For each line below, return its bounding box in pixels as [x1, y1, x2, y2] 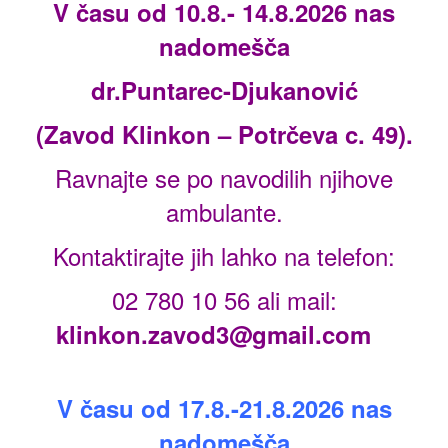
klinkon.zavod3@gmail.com [56, 317, 371, 352]
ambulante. [165, 194, 283, 230]
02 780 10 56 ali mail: [111, 282, 337, 318]
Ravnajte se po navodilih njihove [55, 160, 393, 196]
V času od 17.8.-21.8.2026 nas [56, 391, 392, 426]
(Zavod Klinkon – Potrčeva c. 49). [35, 117, 413, 152]
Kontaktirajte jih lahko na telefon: [53, 238, 395, 274]
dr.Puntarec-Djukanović [90, 73, 358, 108]
